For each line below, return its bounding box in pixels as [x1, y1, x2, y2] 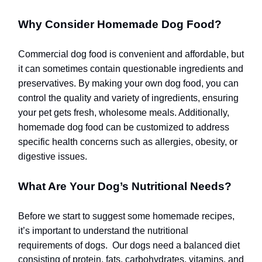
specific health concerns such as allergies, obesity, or [18, 137, 237, 147]
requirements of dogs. [18, 240, 110, 251]
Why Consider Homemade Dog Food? [18, 18, 222, 31]
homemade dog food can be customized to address [18, 122, 229, 133]
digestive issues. [18, 151, 87, 162]
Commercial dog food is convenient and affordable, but [18, 49, 244, 60]
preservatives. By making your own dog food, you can [18, 78, 239, 89]
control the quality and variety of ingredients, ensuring [18, 93, 239, 104]
